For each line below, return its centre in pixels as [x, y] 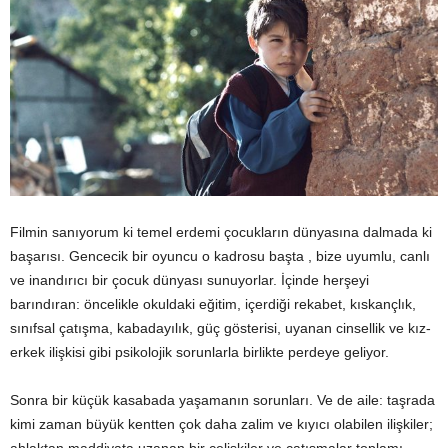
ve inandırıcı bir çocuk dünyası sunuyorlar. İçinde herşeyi [189, 279]
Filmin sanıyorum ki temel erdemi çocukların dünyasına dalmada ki [221, 231]
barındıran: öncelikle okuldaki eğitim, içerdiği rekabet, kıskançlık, [213, 303]
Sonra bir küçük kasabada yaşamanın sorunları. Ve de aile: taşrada [222, 399]
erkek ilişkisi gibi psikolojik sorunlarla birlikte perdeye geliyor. [199, 351]
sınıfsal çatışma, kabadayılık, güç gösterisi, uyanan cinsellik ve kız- [220, 327]
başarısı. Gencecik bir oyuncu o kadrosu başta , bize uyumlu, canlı [220, 255]
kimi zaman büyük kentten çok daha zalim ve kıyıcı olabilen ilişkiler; [221, 423]
